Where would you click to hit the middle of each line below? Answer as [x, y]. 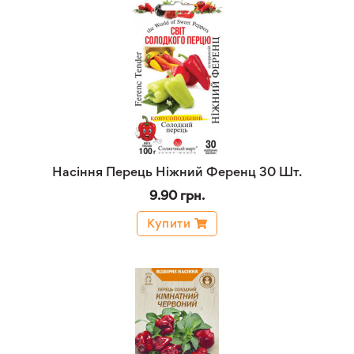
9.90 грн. [177, 195]
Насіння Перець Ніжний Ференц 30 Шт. [177, 171]
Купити [169, 223]
